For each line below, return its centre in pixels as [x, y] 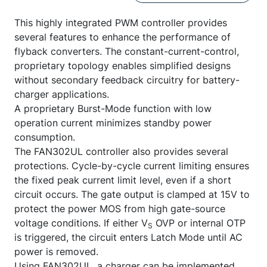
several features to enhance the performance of [122, 37]
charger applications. [62, 94]
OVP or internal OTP [199, 223]
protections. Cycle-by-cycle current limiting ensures [132, 166]
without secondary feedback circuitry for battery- [127, 80]
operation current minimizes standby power [113, 123]
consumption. [45, 137]
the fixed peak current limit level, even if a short [123, 180]
